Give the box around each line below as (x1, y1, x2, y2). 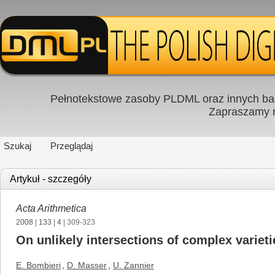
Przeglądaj (50, 141, 93, 151)
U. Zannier (113, 260, 154, 270)
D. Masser (67, 260, 107, 270)
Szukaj (4, 141, 31, 151)
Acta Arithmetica (16, 203, 87, 214)
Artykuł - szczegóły (10, 174, 91, 184)
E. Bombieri (16, 260, 61, 270)
